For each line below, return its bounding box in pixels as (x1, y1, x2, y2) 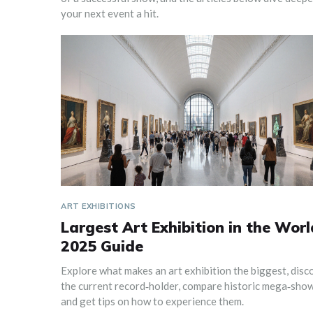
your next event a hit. (61, 6, 159, 20)
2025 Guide (61, 237, 143, 256)
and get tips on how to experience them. (61, 295, 244, 308)
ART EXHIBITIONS (61, 201, 136, 212)
